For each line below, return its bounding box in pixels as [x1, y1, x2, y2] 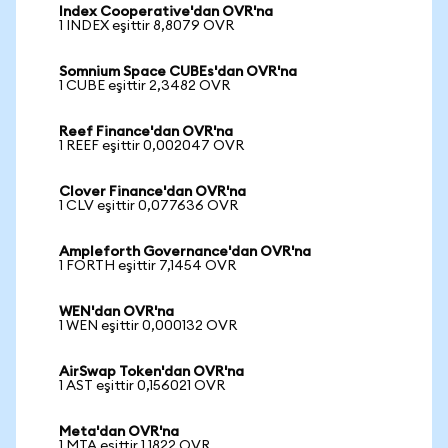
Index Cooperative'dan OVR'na [59, 5, 273, 19]
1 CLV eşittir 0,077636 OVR [59, 199, 238, 213]
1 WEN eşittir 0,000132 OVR [59, 319, 237, 333]
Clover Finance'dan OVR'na [59, 185, 246, 199]
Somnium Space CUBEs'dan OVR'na [59, 65, 297, 79]
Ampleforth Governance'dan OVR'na [59, 245, 311, 259]
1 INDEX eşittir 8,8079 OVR [59, 19, 234, 33]
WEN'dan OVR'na [59, 305, 174, 319]
